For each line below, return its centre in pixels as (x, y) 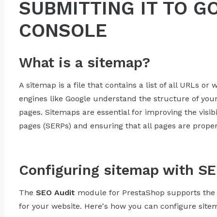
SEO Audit (55, 192)
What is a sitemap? (84, 62)
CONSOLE (63, 30)
